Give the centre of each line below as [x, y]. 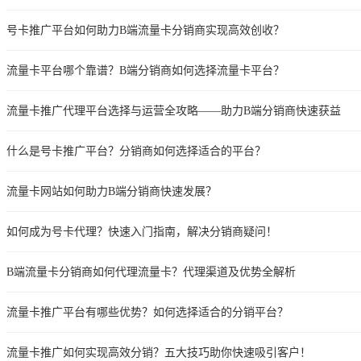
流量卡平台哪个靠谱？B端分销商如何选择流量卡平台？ [145, 70]
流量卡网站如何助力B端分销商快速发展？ [112, 191]
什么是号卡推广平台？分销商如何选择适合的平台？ [136, 151]
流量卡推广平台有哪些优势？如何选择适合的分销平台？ [147, 312]
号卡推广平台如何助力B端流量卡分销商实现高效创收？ [145, 30]
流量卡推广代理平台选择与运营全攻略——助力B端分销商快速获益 [174, 110]
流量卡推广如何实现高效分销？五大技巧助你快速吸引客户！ [159, 352]
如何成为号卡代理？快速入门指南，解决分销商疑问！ [142, 231]
